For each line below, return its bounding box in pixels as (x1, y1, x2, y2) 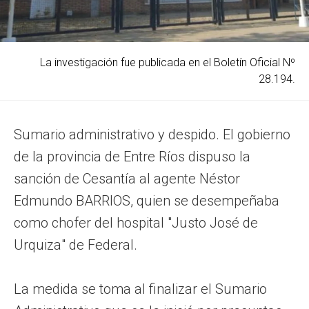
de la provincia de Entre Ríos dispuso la (14, 148, 250, 165)
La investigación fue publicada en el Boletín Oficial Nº (40, 55, 295, 69)
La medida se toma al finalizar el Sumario (14, 280, 267, 297)
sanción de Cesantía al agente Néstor (14, 170, 240, 187)
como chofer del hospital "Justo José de (14, 214, 258, 231)
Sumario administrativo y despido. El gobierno (14, 126, 290, 143)
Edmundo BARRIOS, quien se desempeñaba (14, 192, 279, 209)
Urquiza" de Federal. (14, 236, 137, 253)
